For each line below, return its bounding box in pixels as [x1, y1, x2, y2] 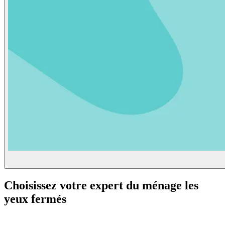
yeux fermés [4, 192, 66, 205]
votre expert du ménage [60, 178, 182, 192]
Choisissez [4, 178, 60, 192]
